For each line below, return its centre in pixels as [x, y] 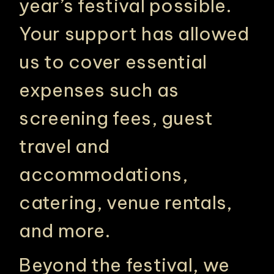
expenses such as [99, 90]
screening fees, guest [116, 118]
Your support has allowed [134, 34]
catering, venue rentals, [126, 202]
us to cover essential [113, 62]
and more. [65, 231]
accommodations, [103, 174]
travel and [65, 146]
